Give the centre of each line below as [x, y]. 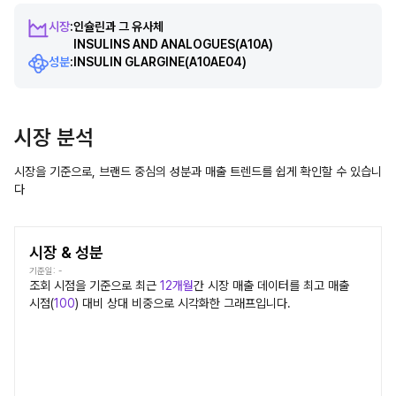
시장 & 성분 [66, 252]
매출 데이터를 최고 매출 [289, 286]
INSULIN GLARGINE [129, 62]
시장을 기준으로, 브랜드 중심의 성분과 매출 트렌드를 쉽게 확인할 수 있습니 [198, 171]
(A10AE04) [215, 62]
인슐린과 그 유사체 [118, 27]
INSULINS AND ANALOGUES [154, 44]
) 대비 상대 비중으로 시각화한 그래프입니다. [183, 303]
